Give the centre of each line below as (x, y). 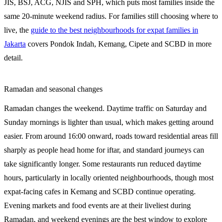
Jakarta (15, 44)
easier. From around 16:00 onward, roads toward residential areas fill (111, 136)
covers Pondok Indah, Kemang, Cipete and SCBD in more (119, 44)
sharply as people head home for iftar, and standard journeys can (104, 150)
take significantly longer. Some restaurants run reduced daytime (103, 164)
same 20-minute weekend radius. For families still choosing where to (111, 16)
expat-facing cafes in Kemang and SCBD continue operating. (100, 191)
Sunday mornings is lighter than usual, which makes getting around (109, 122)
